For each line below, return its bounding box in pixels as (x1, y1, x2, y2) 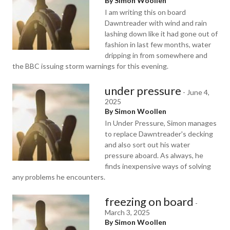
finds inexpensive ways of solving (105, 162, 211, 170)
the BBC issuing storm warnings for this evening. (12, 62, 168, 70)
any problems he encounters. (12, 172, 105, 181)
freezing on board (105, 195, 194, 208)
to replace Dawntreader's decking (105, 129, 213, 138)
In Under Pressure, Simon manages (105, 119, 217, 127)
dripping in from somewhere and (105, 51, 207, 60)
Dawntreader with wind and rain (105, 18, 207, 27)
